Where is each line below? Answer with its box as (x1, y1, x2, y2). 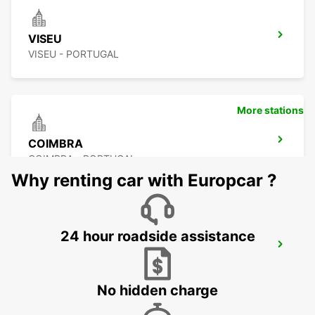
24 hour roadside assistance (60, 228, 255, 245)
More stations (237, 104, 304, 117)
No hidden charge (97, 282, 218, 300)
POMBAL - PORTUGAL (28, 257, 131, 270)
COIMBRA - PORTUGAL (28, 153, 136, 165)
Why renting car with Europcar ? (11, 170, 277, 191)
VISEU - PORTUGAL (28, 48, 119, 60)
